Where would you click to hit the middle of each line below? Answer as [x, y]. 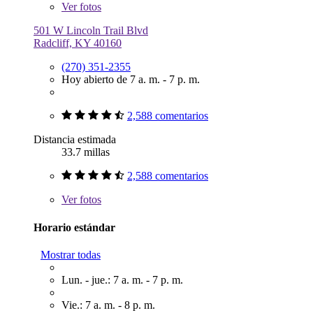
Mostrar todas [71, 255]
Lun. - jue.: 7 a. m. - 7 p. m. [122, 280]
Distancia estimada [75, 140]
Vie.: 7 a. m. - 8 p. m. [108, 305]
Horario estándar [74, 227]
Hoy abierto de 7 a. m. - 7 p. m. [131, 80]
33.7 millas [86, 152]
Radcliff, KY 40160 [78, 43]
